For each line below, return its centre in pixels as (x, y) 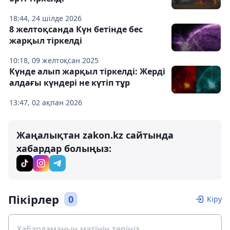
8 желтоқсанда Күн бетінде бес (76, 29)
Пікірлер (34, 199)
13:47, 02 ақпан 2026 (46, 102)
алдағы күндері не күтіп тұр (70, 83)
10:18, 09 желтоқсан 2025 (54, 60)
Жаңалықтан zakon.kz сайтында (95, 135)
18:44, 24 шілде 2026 (45, 18)
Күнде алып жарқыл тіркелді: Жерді (87, 71)
